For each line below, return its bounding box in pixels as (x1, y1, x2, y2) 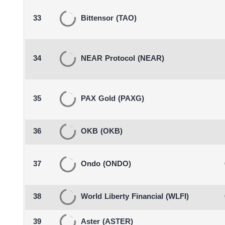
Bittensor (80, 14, 114, 24)
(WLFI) (165, 192, 189, 202)
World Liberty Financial (80, 192, 163, 202)
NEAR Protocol (80, 54, 135, 64)
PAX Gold (80, 94, 116, 104)
